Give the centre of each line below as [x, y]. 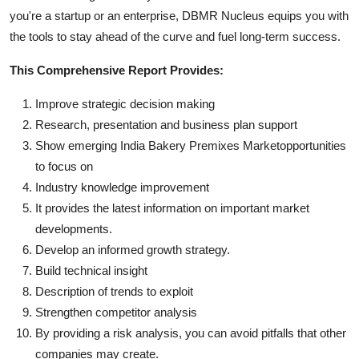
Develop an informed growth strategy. [133, 249]
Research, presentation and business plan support [166, 124]
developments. [74, 228]
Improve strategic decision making [125, 103]
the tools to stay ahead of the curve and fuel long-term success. [175, 36]
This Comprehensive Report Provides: [117, 70]
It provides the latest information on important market [172, 208]
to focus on [64, 166]
